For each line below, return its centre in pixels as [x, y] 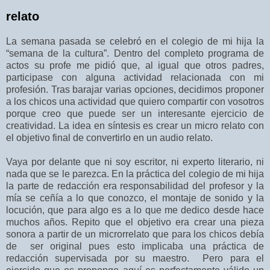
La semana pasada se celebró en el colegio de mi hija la [135, 41]
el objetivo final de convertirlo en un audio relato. [109, 137]
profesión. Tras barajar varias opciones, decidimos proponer [135, 89]
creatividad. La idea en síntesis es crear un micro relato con [135, 125]
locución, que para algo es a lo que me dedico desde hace [135, 210]
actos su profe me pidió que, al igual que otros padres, [135, 65]
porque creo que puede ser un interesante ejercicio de [135, 113]
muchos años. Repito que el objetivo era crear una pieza [135, 222]
